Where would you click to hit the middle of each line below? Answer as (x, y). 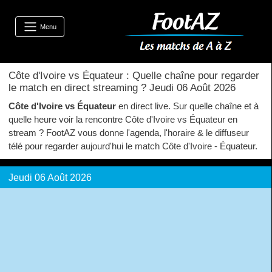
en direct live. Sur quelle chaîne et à (187, 106)
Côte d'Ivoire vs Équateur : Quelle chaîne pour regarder (134, 75)
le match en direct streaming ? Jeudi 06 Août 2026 (122, 87)
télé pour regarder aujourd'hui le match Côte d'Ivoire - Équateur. (133, 146)
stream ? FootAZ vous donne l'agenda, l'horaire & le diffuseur (129, 133)
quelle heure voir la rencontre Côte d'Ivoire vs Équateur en (123, 119)
